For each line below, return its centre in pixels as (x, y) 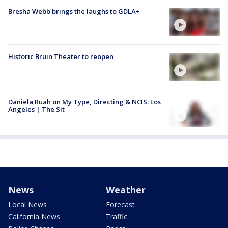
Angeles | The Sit (36, 109)
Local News (27, 205)
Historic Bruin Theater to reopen (61, 56)
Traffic (117, 217)
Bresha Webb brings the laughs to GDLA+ (74, 11)
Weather (126, 190)
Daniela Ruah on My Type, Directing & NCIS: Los (84, 102)
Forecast (120, 205)
